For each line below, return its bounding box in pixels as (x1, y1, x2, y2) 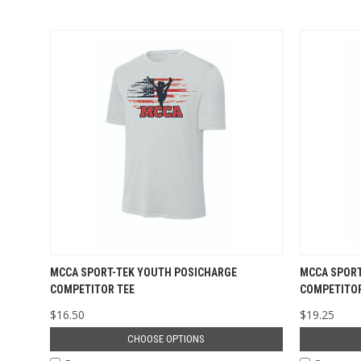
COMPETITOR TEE (49, 282, 135, 296)
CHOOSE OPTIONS (127, 332, 205, 345)
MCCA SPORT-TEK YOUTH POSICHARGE (49, 265, 237, 279)
